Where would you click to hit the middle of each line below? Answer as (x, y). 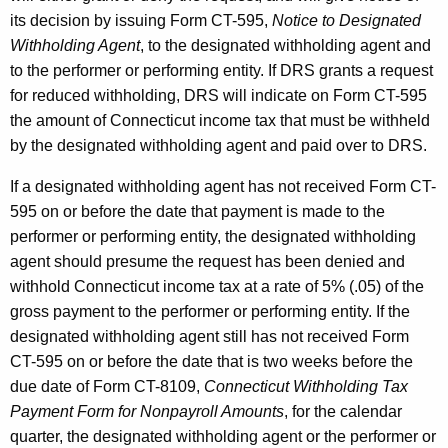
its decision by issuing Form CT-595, (141, 20)
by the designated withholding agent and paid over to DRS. (218, 145)
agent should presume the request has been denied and (207, 261)
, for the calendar (343, 411)
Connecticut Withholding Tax (306, 386)
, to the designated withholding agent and (285, 45)
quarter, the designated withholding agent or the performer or (223, 436)
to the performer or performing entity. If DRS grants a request (221, 70)
